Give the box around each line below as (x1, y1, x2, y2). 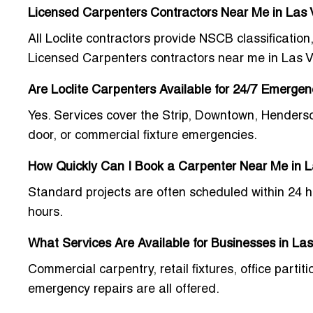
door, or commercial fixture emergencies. (28, 130, 257, 143)
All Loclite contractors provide (28, 34, 199, 46)
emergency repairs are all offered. (28, 284, 219, 296)
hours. (28, 207, 63, 219)
